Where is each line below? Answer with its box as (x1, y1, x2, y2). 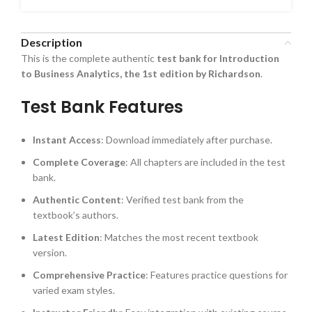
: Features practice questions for (146, 269, 288, 281)
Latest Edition (33, 231, 100, 244)
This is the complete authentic (21, 52, 157, 65)
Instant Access (33, 134, 101, 146)
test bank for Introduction (157, 52, 279, 65)
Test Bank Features (21, 95, 183, 119)
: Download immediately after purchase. (101, 134, 272, 146)
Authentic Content (33, 194, 121, 206)
